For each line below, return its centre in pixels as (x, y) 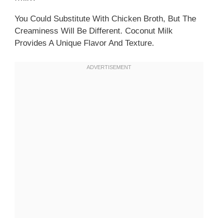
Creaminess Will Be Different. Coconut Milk (94, 31)
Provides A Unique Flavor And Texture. (84, 43)
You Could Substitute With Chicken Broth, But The (105, 19)
